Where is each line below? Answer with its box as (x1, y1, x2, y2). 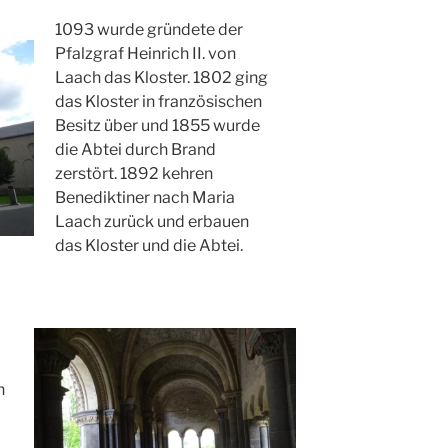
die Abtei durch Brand (55, 139, 217, 159)
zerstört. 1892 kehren (55, 163, 214, 183)
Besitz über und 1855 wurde (55, 115, 261, 135)
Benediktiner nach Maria (55, 187, 236, 207)
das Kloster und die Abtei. (55, 235, 244, 255)
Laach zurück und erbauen (55, 211, 250, 231)
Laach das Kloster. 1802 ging (55, 67, 269, 87)
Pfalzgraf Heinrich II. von (55, 43, 237, 63)
